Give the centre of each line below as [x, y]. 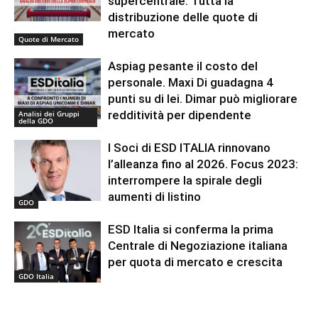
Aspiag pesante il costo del [183, 66]
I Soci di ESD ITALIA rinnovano [190, 148]
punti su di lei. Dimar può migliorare [203, 99]
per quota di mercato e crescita [196, 262]
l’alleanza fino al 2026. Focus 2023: [203, 164]
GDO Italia [36, 276]
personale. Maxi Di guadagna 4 [191, 83]
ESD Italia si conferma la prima [191, 230]
